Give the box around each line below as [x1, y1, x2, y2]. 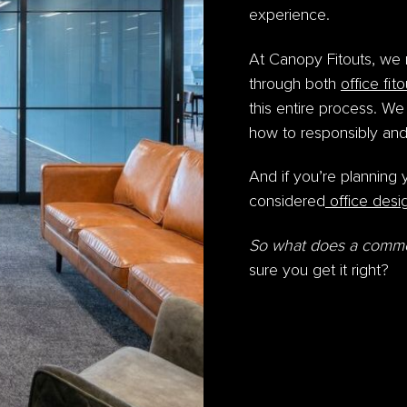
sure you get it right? [249, 262, 389, 279]
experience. [249, 7, 330, 25]
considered [249, 194, 325, 211]
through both [249, 75, 341, 93]
